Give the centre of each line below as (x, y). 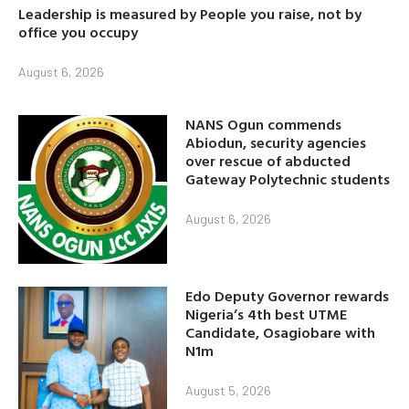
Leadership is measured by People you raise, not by (190, 13)
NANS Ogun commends (264, 124)
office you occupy (78, 31)
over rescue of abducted (268, 160)
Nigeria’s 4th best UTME (267, 314)
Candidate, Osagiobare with (281, 332)
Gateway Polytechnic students (288, 178)
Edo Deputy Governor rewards (288, 295)
